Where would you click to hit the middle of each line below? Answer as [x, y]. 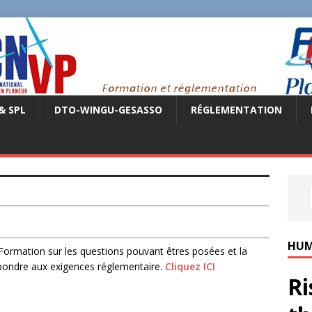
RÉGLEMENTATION [236, 110]
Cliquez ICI [190, 266]
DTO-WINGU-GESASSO [108, 110]
